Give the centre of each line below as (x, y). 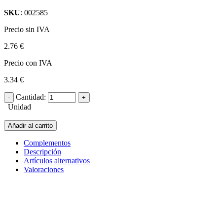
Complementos (47, 143)
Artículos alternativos (57, 160)
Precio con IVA (28, 63)
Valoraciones (44, 169)
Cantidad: (31, 97)
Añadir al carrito (30, 125)
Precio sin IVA (27, 29)
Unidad (18, 107)
